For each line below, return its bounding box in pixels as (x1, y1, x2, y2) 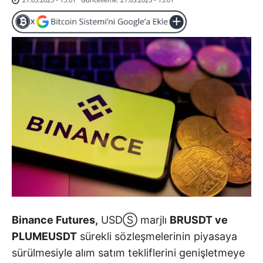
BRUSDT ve (170, 214, 228, 227)
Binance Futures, (12, 214, 98, 227)
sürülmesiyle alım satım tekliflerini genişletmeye (12, 247, 245, 259)
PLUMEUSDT (12, 230, 77, 243)
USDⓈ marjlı (98, 214, 170, 227)
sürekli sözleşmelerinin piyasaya (77, 230, 237, 243)
